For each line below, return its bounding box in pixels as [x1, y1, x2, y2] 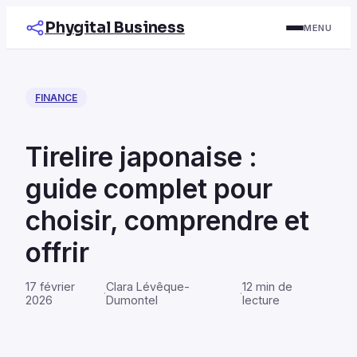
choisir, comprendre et [25, 203, 309, 237]
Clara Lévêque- [106, 279, 190, 293]
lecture [241, 292, 280, 307]
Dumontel [106, 292, 159, 307]
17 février [25, 279, 75, 293]
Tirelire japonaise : [25, 139, 257, 173]
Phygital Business [45, 18, 185, 37]
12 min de [241, 279, 292, 293]
